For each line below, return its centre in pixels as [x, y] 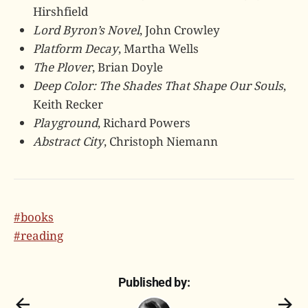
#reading [38, 235]
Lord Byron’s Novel [86, 30]
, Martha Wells [158, 48]
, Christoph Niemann [161, 141]
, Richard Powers [144, 123]
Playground [65, 123]
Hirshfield [60, 11]
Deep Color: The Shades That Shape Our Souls [158, 86]
